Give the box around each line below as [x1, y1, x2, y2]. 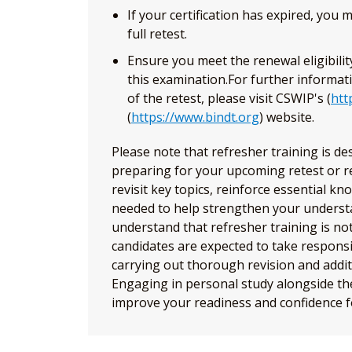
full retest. [127, 25, 187, 43]
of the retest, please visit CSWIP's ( [127, 90, 331, 108]
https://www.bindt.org [131, 108, 259, 126]
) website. [259, 108, 314, 126]
